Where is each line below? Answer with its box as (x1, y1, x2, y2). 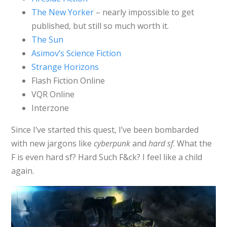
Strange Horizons (31, 61, 99, 72)
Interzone (31, 102, 69, 113)
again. (11, 165, 34, 176)
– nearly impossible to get (93, 6, 194, 18)
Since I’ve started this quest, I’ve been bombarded (11, 124, 199, 135)
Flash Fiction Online (31, 74, 105, 86)
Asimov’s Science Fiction (31, 47, 121, 59)
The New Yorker (31, 6, 94, 18)
